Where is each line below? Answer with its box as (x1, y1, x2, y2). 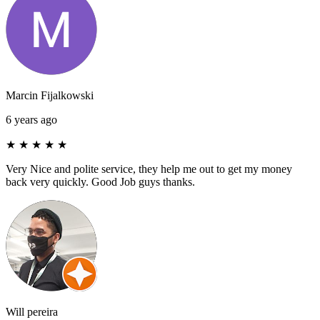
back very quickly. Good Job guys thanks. (6, 175, 195, 188)
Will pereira (6, 305, 58, 318)
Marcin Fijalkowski (6, 89, 94, 101)
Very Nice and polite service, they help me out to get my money (6, 162, 292, 175)
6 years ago (6, 113, 57, 126)
